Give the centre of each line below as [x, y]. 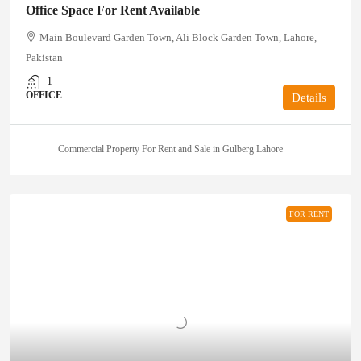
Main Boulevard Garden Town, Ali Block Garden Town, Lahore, [178, 37]
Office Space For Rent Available [113, 10]
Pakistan [44, 57]
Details [309, 97]
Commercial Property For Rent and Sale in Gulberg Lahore [170, 149]
